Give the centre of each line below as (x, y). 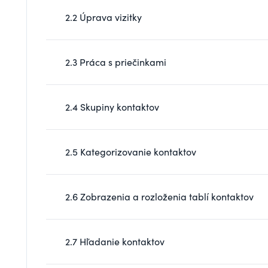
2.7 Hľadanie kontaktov (115, 241)
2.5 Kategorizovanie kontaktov (131, 151)
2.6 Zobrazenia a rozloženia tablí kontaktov (159, 196)
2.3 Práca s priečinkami (116, 62)
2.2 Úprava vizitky (103, 17)
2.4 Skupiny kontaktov (112, 106)
